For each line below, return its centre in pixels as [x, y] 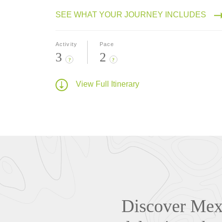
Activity [66, 44]
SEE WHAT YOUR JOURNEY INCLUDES [131, 14]
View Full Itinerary [108, 84]
